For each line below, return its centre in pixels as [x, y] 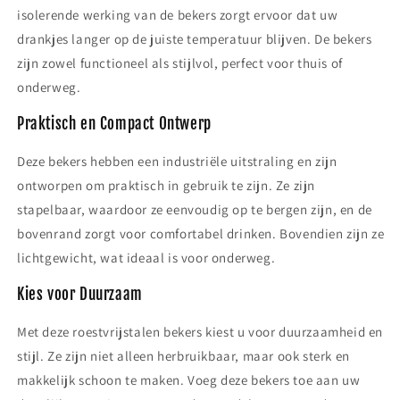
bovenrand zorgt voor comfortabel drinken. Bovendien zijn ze [201, 233]
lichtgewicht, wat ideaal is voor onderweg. [146, 258]
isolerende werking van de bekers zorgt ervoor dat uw [178, 15]
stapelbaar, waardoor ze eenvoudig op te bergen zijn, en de [195, 209]
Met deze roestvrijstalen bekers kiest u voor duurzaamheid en [200, 332]
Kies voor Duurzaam [80, 294]
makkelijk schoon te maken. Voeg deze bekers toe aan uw [189, 380]
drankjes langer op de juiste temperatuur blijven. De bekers [195, 39]
